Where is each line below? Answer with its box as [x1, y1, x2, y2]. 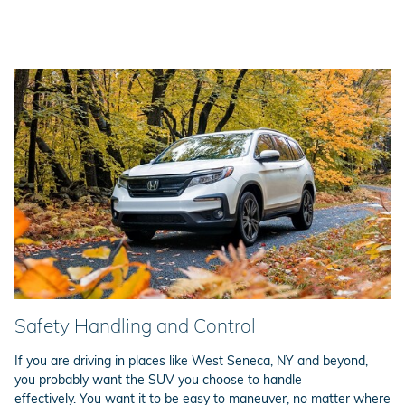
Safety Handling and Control [14, 314, 256, 338]
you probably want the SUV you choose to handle [14, 372, 302, 389]
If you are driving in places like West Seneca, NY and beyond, [14, 353, 368, 370]
